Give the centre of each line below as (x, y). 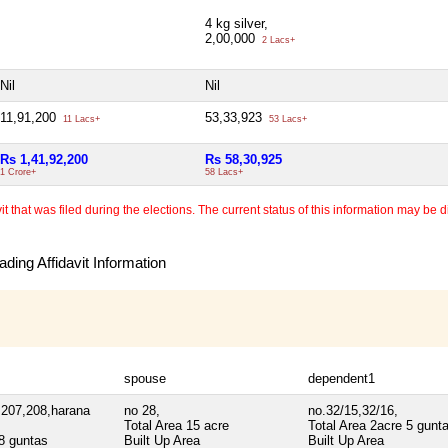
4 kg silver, (236, 24)
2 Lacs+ (277, 40)
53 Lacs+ (286, 119)
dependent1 (341, 378)
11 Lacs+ (80, 119)
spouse (145, 378)
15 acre (207, 425)
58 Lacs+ (224, 172)
